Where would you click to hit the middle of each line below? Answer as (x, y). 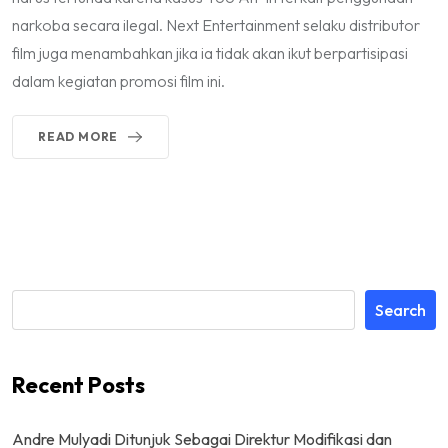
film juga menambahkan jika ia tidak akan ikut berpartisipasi (210, 53)
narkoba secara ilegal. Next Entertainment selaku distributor (216, 25)
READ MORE (78, 137)
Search (400, 310)
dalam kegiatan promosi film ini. (118, 81)
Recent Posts (78, 385)
